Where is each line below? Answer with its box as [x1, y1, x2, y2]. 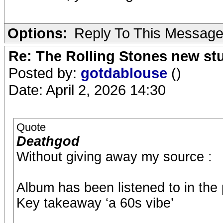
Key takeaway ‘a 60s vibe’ [16, 196, 174, 211]
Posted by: [8, 65, 81, 81]
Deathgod [16, 134, 80, 149]
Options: [7, 25, 68, 41]
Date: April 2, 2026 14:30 [8, 82, 166, 98]
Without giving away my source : [16, 149, 212, 164]
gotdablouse [81, 65, 171, 81]
